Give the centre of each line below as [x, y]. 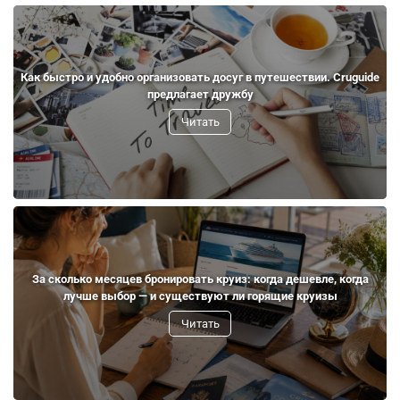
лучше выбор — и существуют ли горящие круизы [200, 296]
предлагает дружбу [200, 95]
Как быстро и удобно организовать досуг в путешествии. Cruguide [200, 78]
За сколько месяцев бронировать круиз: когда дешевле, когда [200, 279]
